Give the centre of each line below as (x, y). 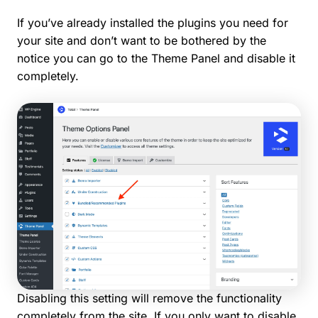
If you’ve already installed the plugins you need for (153, 22)
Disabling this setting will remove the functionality (149, 298)
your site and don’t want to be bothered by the (142, 40)
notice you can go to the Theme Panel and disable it (156, 58)
